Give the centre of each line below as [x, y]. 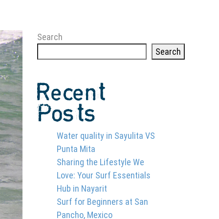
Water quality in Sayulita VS [106, 136]
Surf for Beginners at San [102, 202]
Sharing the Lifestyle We [100, 162]
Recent [72, 93]
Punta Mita [76, 149]
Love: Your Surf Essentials [104, 175]
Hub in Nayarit [82, 188]
